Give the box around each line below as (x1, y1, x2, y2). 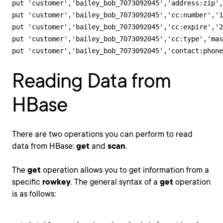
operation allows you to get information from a (41, 165, 209, 175)
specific (12, 177, 42, 187)
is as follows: (12, 189, 56, 199)
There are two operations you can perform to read (12, 129, 193, 139)
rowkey (42, 177, 71, 187)
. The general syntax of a (71, 177, 160, 187)
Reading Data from (12, 69, 171, 93)
